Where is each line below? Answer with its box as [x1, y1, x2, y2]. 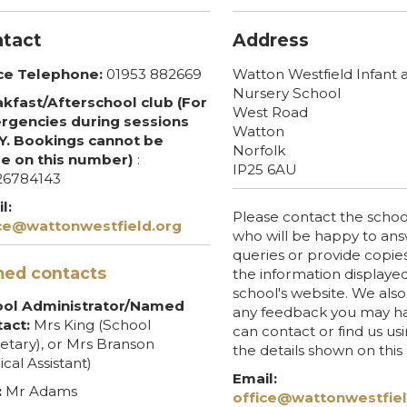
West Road [233, 103, 309, 121]
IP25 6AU [233, 160, 298, 178]
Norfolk [233, 141, 286, 159]
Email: [233, 369, 278, 387]
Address [233, 28, 310, 51]
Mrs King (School [29, 315, 151, 333]
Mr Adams [5, 382, 77, 400]
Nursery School [233, 84, 342, 102]
